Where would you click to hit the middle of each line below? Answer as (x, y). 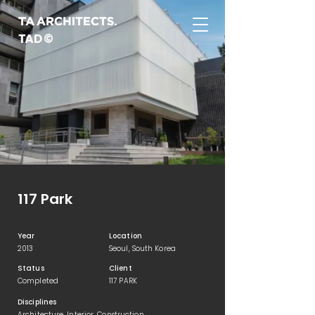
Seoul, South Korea (142, 249)
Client (121, 268)
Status (31, 268)
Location (126, 236)
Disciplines (37, 302)
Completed (38, 281)
